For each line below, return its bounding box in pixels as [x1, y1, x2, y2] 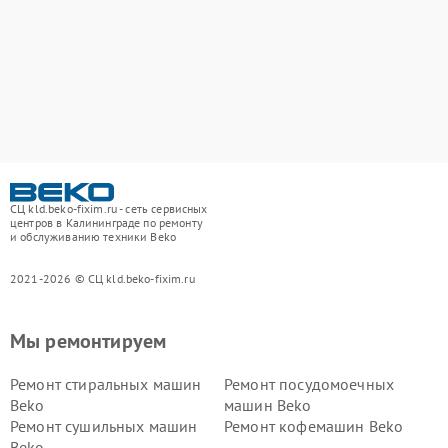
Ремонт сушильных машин [10, 415, 198, 436]
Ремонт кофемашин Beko [224, 415, 404, 436]
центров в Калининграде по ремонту [10, 214, 203, 230]
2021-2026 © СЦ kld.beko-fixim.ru [10, 270, 195, 286]
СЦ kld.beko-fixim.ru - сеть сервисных [10, 200, 208, 216]
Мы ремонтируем [10, 327, 167, 354]
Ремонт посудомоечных [224, 373, 394, 394]
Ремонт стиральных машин [10, 373, 202, 394]
